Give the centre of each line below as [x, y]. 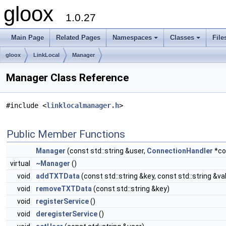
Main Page [27, 38]
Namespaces [132, 38]
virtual [21, 163]
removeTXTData [64, 189]
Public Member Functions [66, 134]
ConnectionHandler [180, 151]
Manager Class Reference [67, 78]
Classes [182, 38]
